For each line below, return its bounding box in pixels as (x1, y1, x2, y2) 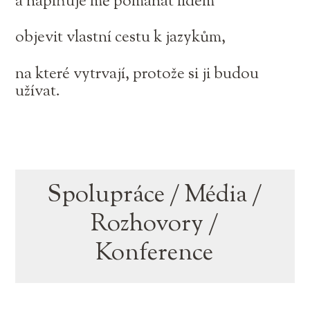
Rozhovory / (90, 207, 219, 243)
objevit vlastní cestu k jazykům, (15, 26, 226, 50)
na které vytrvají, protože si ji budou (15, 62, 259, 86)
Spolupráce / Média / (46, 178, 262, 214)
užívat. (15, 80, 64, 103)
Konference (95, 236, 214, 272)
